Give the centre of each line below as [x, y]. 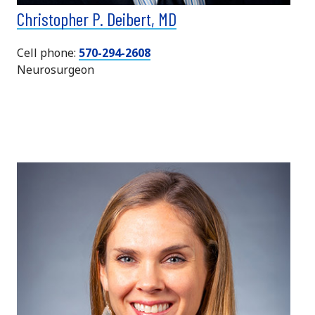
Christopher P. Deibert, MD [97, 18]
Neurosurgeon [56, 69]
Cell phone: [48, 52]
